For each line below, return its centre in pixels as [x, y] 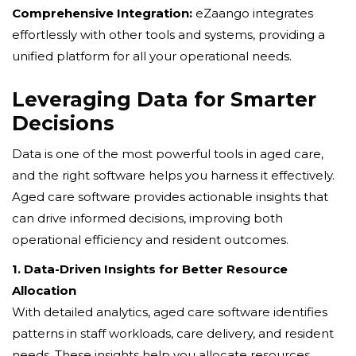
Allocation [44, 290]
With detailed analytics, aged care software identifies [170, 311]
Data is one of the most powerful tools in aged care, [168, 153]
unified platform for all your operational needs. [152, 56]
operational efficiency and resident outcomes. [150, 239]
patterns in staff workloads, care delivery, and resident [173, 333]
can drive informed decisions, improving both [147, 218]
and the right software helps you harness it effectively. [173, 175]
